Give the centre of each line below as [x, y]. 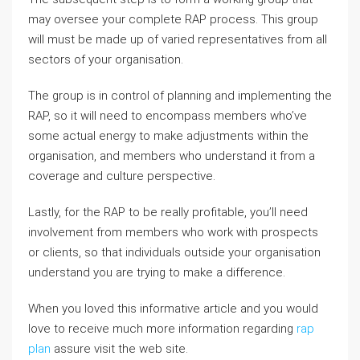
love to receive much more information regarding [162, 329]
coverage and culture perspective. [122, 176]
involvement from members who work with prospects [173, 232]
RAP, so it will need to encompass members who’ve [168, 116]
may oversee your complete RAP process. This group [173, 19]
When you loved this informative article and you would [173, 309]
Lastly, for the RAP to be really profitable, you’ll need [168, 212]
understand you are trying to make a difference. [157, 272]
